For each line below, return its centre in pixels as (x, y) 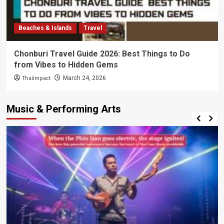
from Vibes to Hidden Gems (66, 65)
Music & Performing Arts (63, 109)
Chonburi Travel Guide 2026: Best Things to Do (102, 54)
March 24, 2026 (84, 78)
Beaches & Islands (45, 28)
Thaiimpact (36, 78)
